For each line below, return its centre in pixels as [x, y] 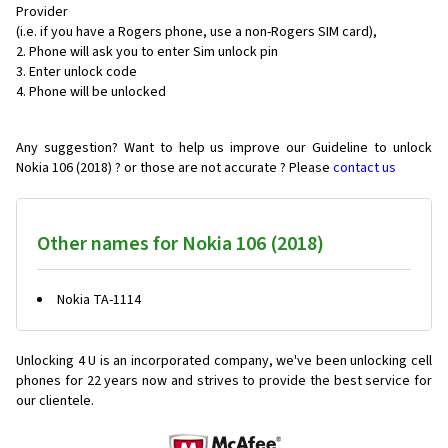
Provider [42, 12]
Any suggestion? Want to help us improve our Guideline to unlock [224, 148]
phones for [49, 381]
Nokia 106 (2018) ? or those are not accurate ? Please [174, 168]
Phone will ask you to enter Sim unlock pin [153, 52]
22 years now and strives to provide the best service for [259, 381]
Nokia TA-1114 [99, 300]
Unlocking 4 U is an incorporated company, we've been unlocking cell [224, 361]
